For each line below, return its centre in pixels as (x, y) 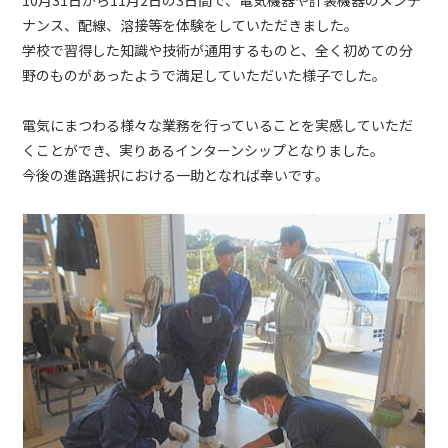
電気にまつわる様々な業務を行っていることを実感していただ (217, 125)
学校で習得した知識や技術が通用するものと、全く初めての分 (217, 50)
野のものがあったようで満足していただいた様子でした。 (204, 75)
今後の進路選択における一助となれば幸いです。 (176, 175)
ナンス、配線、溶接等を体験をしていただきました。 (190, 25)
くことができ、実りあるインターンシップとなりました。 (203, 150)
